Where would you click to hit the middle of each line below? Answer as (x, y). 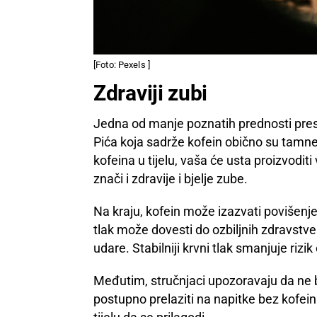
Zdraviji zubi (151, 93)
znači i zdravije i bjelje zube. (171, 178)
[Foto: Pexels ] (122, 64)
